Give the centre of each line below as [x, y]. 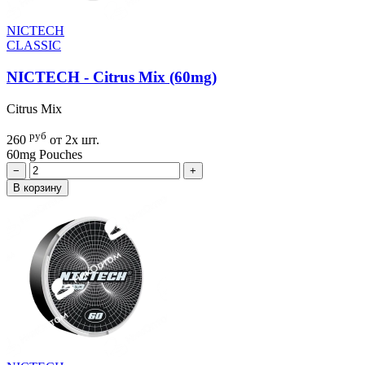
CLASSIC [34, 46]
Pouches [61, 155]
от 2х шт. [75, 140]
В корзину [37, 188]
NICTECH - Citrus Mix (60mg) [112, 77]
